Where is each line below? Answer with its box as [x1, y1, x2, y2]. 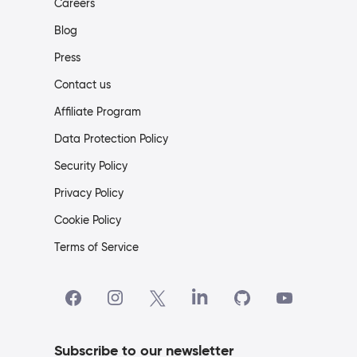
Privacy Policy [54, 186, 124, 201]
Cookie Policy [54, 213, 121, 228]
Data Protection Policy [54, 131, 168, 147]
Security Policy [54, 159, 127, 174]
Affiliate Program [54, 104, 141, 120]
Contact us [54, 77, 111, 92]
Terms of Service [54, 240, 139, 255]
